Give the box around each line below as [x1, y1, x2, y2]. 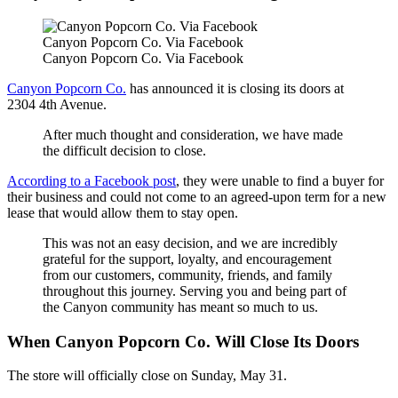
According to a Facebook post [7, 172, 176, 188]
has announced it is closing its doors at [126, 80, 344, 96]
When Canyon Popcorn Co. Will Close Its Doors [7, 331, 359, 351]
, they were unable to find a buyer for [176, 172, 384, 188]
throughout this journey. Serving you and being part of [43, 283, 346, 298]
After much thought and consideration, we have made [43, 126, 343, 142]
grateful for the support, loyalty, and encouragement [43, 251, 331, 267]
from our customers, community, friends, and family [43, 267, 332, 283]
